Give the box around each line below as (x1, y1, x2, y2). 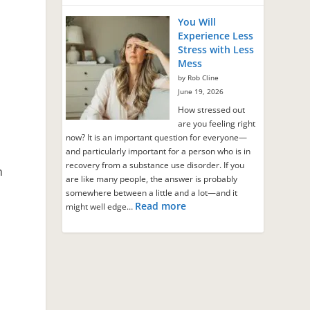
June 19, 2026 (178, 86, 224, 96)
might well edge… (66, 200, 136, 212)
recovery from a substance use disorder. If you (66, 158, 245, 171)
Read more (135, 199, 187, 212)
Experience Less (178, 28, 254, 42)
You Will (178, 15, 217, 28)
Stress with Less (178, 42, 255, 56)
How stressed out (178, 103, 246, 116)
